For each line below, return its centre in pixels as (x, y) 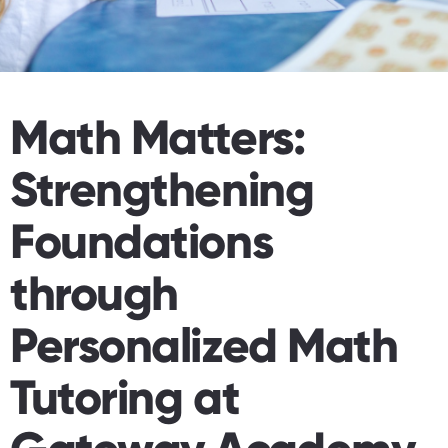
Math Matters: (157, 137)
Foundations (141, 241)
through (94, 293)
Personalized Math (204, 345)
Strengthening (162, 189)
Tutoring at (125, 397)
